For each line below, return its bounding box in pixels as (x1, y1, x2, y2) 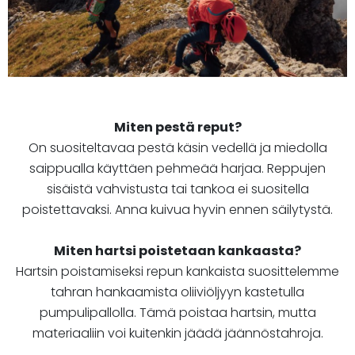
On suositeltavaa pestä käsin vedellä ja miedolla (28, 139, 327, 158)
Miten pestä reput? (113, 118, 242, 137)
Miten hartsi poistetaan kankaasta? (54, 242, 301, 261)
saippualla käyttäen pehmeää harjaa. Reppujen (29, 159, 326, 178)
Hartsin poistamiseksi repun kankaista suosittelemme (16, 262, 339, 281)
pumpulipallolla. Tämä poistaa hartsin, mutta (39, 303, 316, 323)
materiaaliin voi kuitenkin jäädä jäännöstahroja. (32, 324, 323, 343)
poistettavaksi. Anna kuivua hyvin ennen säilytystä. (22, 200, 333, 219)
